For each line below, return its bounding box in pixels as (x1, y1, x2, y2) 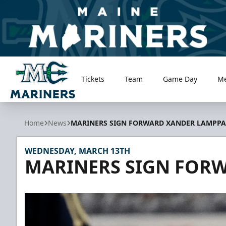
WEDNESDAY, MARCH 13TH (25, 145, 130, 156)
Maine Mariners (10, 98, 70, 109)
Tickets (81, 74, 105, 84)
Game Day (163, 74, 198, 84)
